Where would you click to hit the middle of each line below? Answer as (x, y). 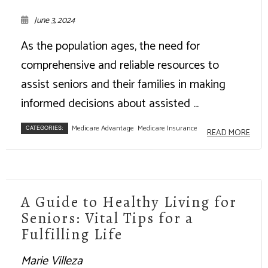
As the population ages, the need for (110, 46)
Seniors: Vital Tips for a (107, 218)
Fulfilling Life (72, 234)
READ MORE (229, 133)
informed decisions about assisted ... (110, 103)
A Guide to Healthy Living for (129, 202)
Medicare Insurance (167, 128)
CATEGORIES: (45, 127)
